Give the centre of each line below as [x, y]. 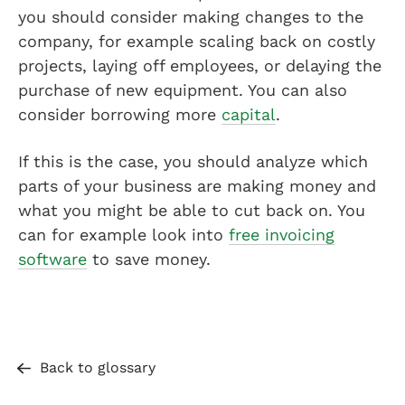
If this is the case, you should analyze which [193, 161]
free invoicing [282, 235]
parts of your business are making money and [197, 186]
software [52, 259]
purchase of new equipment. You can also [183, 90]
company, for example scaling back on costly [197, 41]
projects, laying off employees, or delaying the [200, 66]
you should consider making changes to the [191, 17]
